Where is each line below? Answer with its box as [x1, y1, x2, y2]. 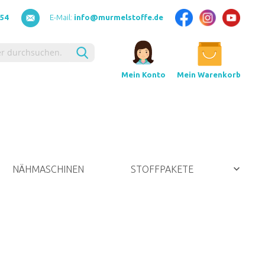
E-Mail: [50, 13, 74, 21]
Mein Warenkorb [177, 70, 241, 79]
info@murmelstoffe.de [74, 13, 163, 21]
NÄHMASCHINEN [12, 163, 84, 174]
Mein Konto [121, 70, 166, 79]
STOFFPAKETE [131, 163, 193, 174]
